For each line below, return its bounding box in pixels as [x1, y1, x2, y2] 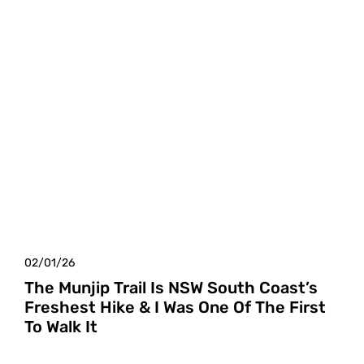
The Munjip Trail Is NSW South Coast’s [24, 278, 318, 298]
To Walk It [24, 317, 97, 337]
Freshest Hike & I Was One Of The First [24, 297, 326, 318]
